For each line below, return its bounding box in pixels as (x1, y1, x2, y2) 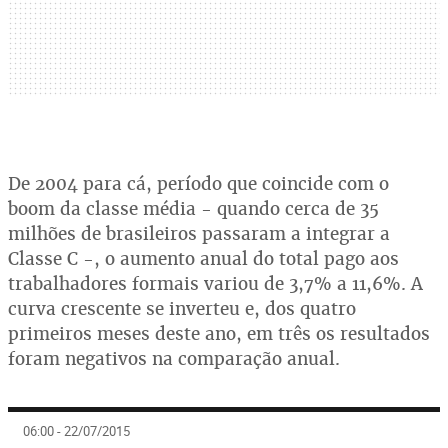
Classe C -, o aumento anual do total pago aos (8, 247, 399, 270)
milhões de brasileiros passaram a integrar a (8, 222, 390, 245)
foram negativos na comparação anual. (8, 347, 340, 370)
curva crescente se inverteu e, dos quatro (8, 297, 356, 320)
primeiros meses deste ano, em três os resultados (8, 322, 430, 345)
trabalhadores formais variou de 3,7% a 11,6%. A (8, 272, 423, 295)
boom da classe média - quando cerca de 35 (8, 197, 379, 220)
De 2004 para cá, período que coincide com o (8, 172, 389, 195)
